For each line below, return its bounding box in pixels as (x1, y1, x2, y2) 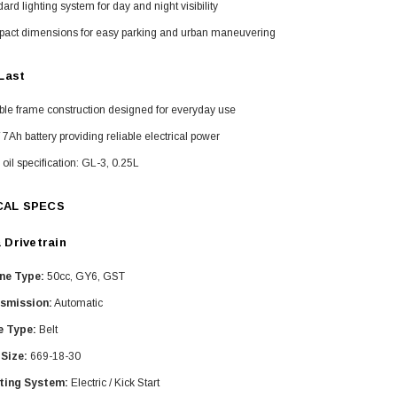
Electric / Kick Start (68, 377, 160, 390)
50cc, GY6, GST (44, 270, 125, 284)
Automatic (52, 297, 103, 310)
